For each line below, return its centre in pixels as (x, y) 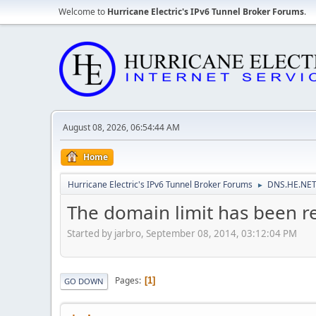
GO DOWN (84, 281)
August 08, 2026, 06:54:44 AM (121, 127)
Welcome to (83, 12)
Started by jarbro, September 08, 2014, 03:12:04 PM (182, 233)
